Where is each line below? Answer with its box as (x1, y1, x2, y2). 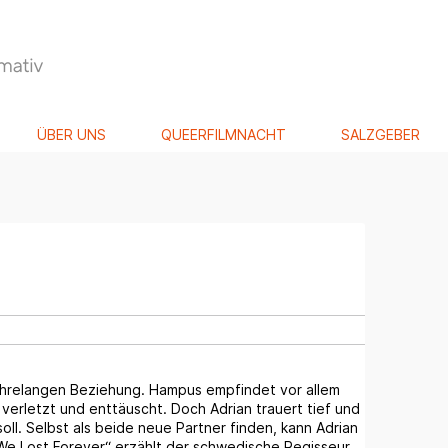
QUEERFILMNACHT (161, 126, 287, 144)
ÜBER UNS (37, 126, 107, 144)
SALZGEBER (341, 126, 421, 144)
